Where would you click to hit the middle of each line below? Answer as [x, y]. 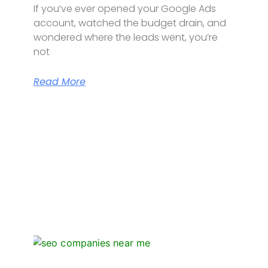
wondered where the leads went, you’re [125, 37]
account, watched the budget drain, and [130, 23]
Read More [59, 81]
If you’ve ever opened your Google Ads [124, 8]
